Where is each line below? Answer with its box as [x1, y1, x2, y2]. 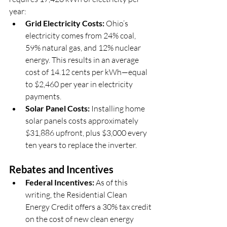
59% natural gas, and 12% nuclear [25, 43, 142, 53]
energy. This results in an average [25, 55, 140, 65]
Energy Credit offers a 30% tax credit [25, 202, 153, 212]
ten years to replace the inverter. [25, 140, 137, 150]
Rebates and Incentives [9, 163, 113, 175]
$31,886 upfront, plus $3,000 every [25, 128, 148, 138]
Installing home [90, 103, 146, 113]
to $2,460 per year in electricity [25, 79, 134, 89]
